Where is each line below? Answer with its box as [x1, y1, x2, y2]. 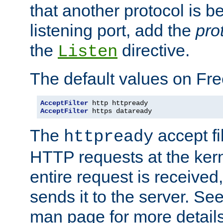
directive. [117, 40, 190, 60]
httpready [64, 127, 153, 146]
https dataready [88, 107, 152, 115]
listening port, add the [30, 20, 196, 40]
